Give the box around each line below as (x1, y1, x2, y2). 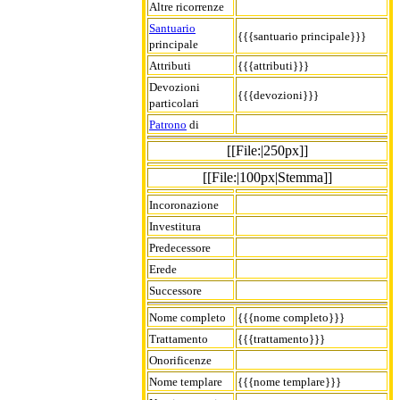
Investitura (149, 219, 201, 233)
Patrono (149, 117, 187, 131)
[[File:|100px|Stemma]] (203, 169, 332, 185)
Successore (149, 283, 202, 297)
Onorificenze (149, 353, 212, 367)
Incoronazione (149, 197, 219, 212)
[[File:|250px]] (227, 142, 308, 158)
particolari (149, 96, 199, 110)
